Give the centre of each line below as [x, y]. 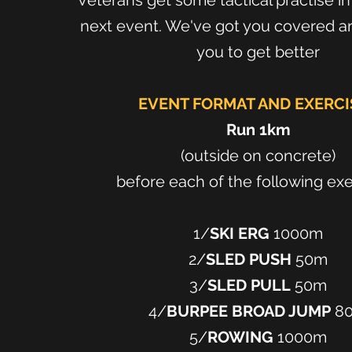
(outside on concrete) [258, 156]
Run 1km [258, 130]
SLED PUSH [249, 259]
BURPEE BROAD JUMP [249, 311]
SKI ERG [240, 233]
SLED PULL [249, 285]
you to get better [258, 52]
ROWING [240, 337]
